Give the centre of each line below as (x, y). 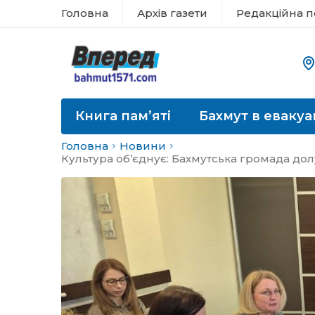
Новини (143, 146)
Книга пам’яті (123, 116)
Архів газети (172, 13)
